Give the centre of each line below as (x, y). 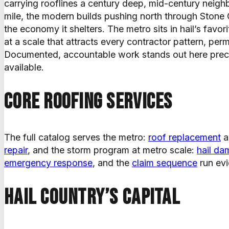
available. (24, 67)
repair (16, 150)
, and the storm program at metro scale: (112, 150)
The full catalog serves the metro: (76, 137)
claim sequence (165, 163)
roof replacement (185, 137)
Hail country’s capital (92, 197)
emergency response (48, 163)
